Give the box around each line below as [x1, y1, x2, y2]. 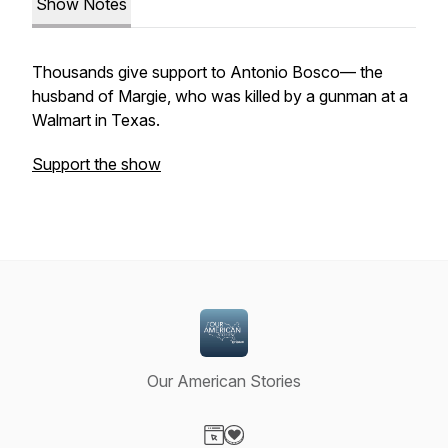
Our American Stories [147, 371, 301, 391]
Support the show [32, 154, 161, 174]
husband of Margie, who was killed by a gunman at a [32, 86, 408, 106]
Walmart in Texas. [32, 110, 160, 130]
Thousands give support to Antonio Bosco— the [32, 62, 383, 82]
